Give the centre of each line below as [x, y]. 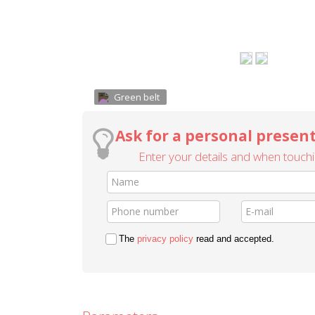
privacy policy [165, 239]
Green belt [137, 97]
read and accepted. [234, 239]
